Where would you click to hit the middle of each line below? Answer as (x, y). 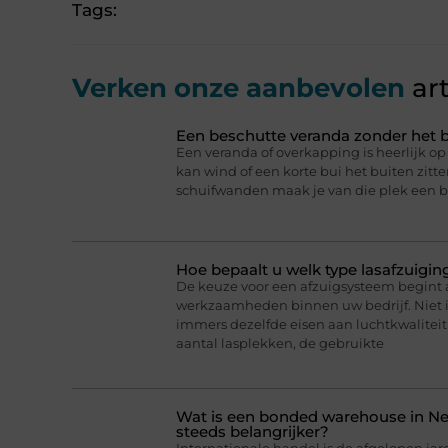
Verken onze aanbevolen (238, 88)
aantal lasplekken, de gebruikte (280, 343)
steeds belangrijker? (252, 431)
